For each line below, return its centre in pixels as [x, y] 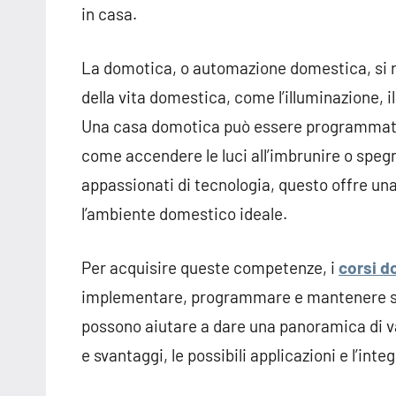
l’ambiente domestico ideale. [184, 214]
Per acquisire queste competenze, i [210, 268]
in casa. [109, 14]
